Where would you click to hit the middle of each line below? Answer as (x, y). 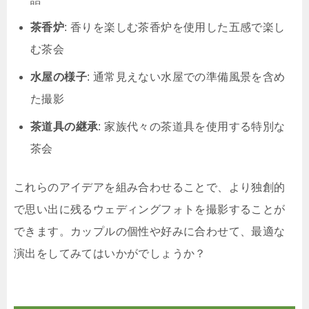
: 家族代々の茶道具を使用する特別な (192, 127)
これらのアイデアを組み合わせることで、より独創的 (150, 188)
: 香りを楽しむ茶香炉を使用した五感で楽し (175, 28)
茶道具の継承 (64, 127)
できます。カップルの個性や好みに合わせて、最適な (150, 232)
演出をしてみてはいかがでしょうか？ (110, 254)
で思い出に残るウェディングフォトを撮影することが (150, 210)
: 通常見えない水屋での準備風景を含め (186, 77)
